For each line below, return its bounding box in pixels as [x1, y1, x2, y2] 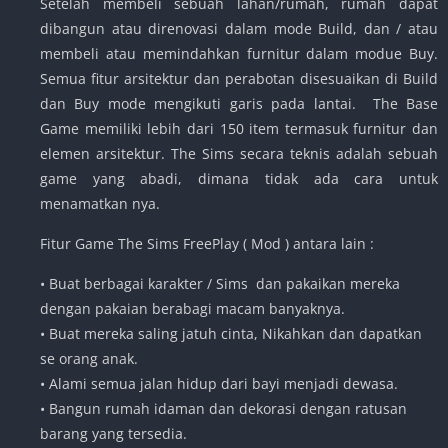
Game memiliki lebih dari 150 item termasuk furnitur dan [40, 118, 438, 138]
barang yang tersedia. [40, 423, 187, 443]
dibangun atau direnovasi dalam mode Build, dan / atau [40, 18, 438, 38]
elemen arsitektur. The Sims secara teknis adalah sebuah [40, 143, 438, 163]
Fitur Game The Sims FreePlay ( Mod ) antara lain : [40, 233, 374, 253]
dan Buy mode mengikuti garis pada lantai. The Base [40, 93, 438, 113]
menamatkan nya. [40, 193, 160, 213]
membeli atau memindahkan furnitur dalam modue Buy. [40, 43, 438, 63]
